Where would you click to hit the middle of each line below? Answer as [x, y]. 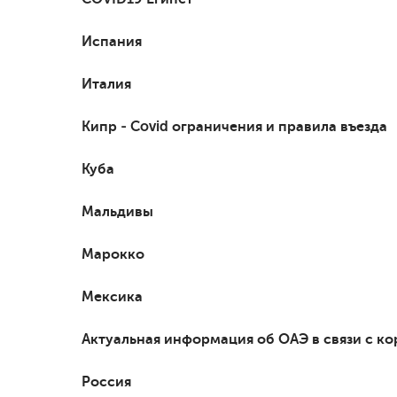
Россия [106, 381]
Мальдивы [117, 211]
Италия [106, 83]
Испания [112, 41]
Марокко [113, 253]
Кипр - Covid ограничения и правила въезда [234, 126]
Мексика [112, 296]
